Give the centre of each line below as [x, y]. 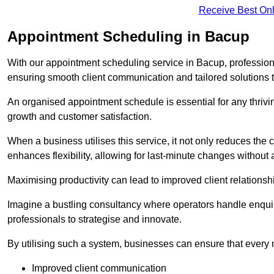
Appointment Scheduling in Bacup [128, 37]
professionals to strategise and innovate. [94, 220]
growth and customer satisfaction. [80, 117]
